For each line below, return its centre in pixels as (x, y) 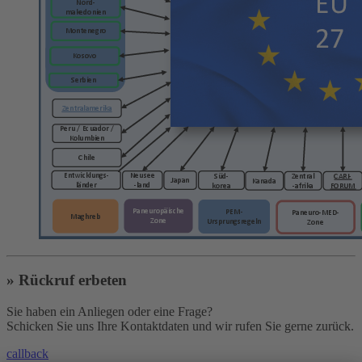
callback (27, 353)
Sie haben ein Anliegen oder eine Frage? (109, 311)
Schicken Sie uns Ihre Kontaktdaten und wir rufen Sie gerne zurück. (180, 326)
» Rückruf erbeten (67, 280)
